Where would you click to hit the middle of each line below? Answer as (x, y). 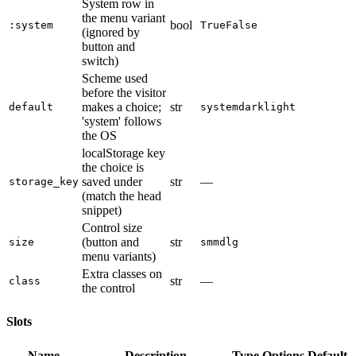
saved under (112, 182)
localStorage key (124, 153)
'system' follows (122, 122)
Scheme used (115, 79)
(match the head (122, 196)
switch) (100, 61)
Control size (112, 228)
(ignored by (111, 33)
